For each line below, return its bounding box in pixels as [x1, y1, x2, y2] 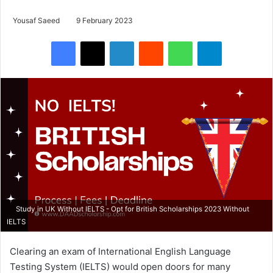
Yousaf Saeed [13, 16, 60, 26]
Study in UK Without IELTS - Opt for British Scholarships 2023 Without [14, 204, 249, 213]
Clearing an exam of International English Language [10, 245, 231, 257]
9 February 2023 [76, 16, 133, 26]
